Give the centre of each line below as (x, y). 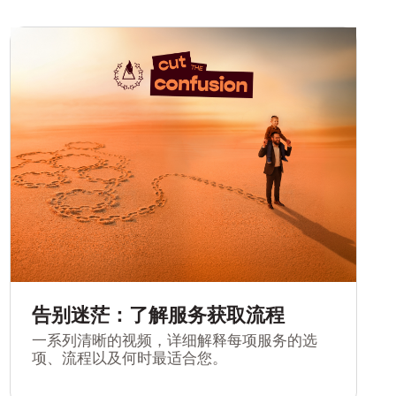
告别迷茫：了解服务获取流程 (158, 314)
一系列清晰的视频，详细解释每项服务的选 (174, 340)
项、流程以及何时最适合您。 (129, 358)
